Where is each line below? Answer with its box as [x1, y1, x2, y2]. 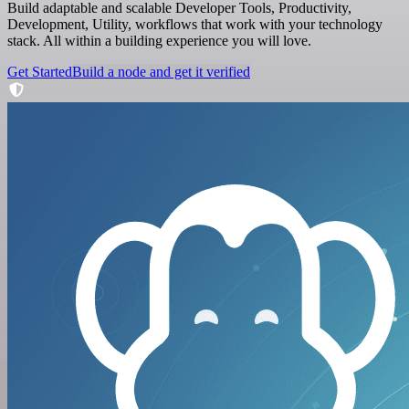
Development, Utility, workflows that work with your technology [7, 16, 383, 32]
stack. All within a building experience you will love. [7, 32, 311, 48]
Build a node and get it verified [72, 63, 250, 79]
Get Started [7, 63, 72, 79]
